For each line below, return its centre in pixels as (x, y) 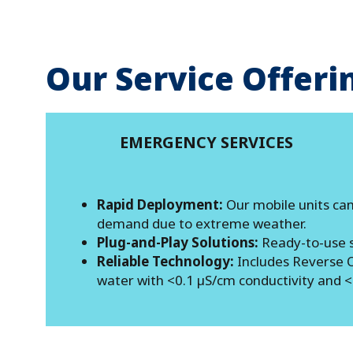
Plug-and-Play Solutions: (178, 243)
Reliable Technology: (165, 262)
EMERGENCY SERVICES (207, 142)
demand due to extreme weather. (202, 224)
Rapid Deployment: (160, 205)
